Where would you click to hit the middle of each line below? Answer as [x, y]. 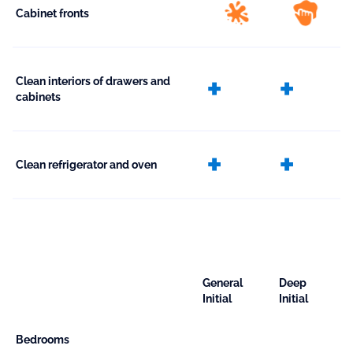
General [223, 283]
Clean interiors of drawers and [93, 82]
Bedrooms [43, 340]
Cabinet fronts [52, 14]
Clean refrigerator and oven [86, 165]
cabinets [38, 97]
